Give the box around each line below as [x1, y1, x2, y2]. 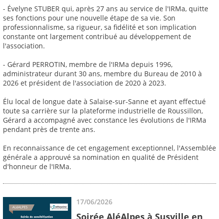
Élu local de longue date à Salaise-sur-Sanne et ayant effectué [3, 97, 206, 107]
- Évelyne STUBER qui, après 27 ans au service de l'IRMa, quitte [3, 4, 208, 14]
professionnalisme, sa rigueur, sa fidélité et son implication [3, 22, 197, 32]
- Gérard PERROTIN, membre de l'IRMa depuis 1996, [3, 60, 173, 69]
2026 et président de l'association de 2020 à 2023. [3, 78, 166, 88]
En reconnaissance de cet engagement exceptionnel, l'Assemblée [3, 143, 216, 153]
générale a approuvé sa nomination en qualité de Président [3, 153, 198, 162]
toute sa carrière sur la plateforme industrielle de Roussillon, [3, 106, 203, 116]
